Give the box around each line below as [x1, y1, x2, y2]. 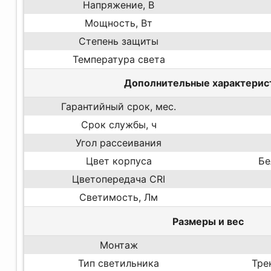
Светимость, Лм [79, 191, 158, 204]
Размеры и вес [172, 215, 244, 227]
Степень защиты [79, 34, 159, 47]
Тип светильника [78, 256, 160, 269]
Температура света [72, 53, 165, 65]
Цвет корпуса [85, 155, 152, 168]
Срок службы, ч [80, 119, 157, 131]
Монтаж [99, 238, 138, 251]
